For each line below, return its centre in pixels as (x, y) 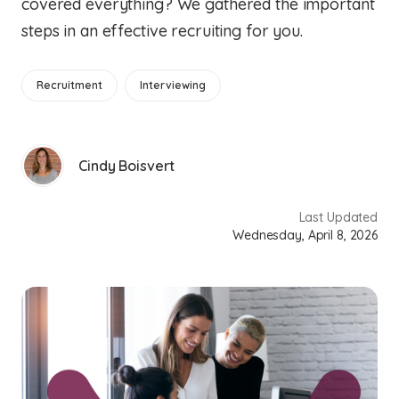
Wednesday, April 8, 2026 (305, 235)
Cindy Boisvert (127, 166)
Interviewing (173, 85)
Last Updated (338, 217)
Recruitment (69, 85)
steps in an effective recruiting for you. (162, 31)
